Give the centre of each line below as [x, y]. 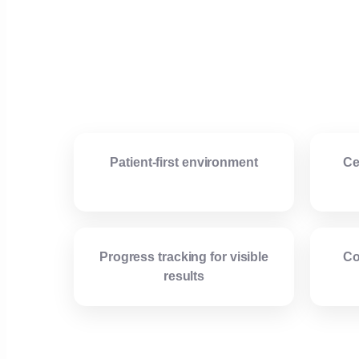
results [184, 276]
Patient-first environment [184, 163]
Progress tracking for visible [184, 257]
